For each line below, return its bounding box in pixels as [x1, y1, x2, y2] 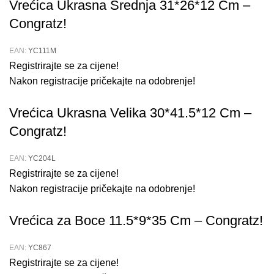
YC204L [28, 154, 56, 163]
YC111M [28, 46, 56, 56]
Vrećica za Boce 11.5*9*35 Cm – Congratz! [9, 213, 263, 229]
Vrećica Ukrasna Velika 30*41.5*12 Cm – [9, 105, 251, 121]
